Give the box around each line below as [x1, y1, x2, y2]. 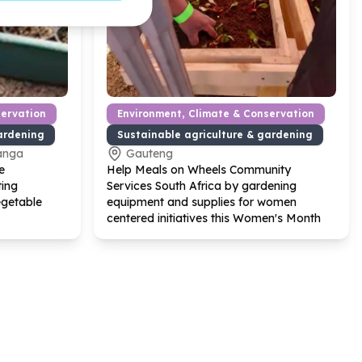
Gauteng [126, 146, 173, 161]
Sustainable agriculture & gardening [117, 128, 313, 141]
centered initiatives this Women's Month [107, 211, 321, 225]
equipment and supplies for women [107, 195, 297, 209]
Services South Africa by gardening [107, 179, 297, 193]
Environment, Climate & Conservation [117, 107, 314, 120]
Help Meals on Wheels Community [107, 162, 291, 177]
